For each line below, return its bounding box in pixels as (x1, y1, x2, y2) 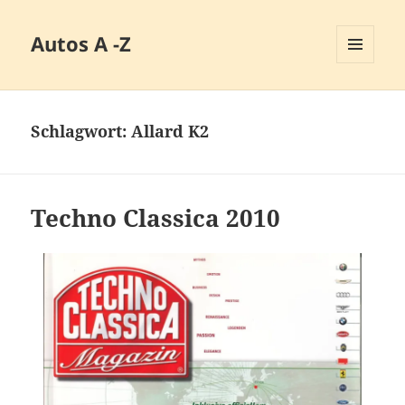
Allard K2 (131, 120, 210, 143)
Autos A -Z (31, 30, 132, 58)
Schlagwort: (31, 120, 132, 143)
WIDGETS (336, 93, 388, 109)
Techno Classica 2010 (31, 202, 281, 235)
